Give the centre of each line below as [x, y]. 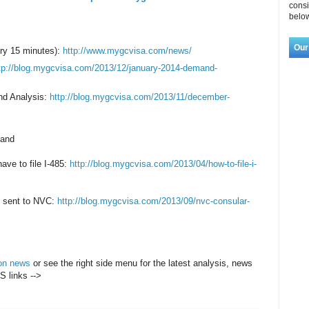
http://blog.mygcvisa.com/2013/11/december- [140, 97]
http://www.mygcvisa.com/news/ [127, 51]
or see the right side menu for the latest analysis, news [141, 263]
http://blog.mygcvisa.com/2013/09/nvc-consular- [153, 201]
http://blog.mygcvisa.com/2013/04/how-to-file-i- [163, 164]
